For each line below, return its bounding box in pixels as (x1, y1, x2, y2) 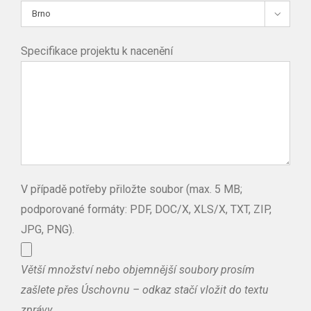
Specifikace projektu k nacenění (21, 44, 173, 58)
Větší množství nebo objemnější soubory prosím (21, 262, 255, 276)
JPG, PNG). (21, 222, 74, 236)
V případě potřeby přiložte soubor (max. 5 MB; (21, 182, 242, 196)
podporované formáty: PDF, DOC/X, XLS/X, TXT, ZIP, (21, 202, 271, 216)
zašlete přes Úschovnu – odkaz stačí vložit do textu (21, 283, 269, 296)
